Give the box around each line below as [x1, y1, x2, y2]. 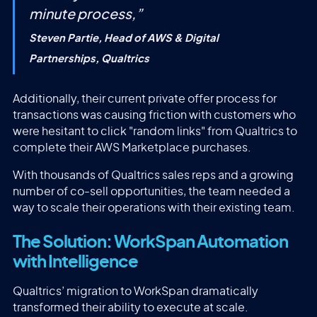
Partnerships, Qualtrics [28, 54, 149, 65]
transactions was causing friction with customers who [12, 109, 296, 121]
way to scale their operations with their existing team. [12, 202, 295, 214]
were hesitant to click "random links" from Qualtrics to [12, 125, 297, 137]
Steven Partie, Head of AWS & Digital [28, 33, 219, 45]
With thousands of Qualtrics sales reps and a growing [12, 169, 294, 181]
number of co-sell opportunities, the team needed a [12, 185, 290, 197]
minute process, [28, 7, 136, 22]
